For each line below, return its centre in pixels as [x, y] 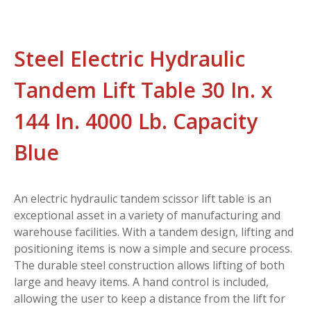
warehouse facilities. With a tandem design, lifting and [154, 232]
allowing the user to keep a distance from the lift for [150, 298]
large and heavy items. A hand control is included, [141, 281]
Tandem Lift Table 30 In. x [143, 90]
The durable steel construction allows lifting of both [149, 265]
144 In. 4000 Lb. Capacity [136, 121]
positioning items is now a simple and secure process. [153, 248]
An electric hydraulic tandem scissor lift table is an [143, 198]
